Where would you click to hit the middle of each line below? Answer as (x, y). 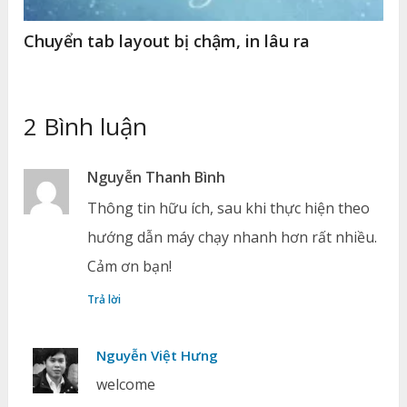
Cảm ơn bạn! (130, 266)
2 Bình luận (86, 126)
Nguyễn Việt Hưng (158, 355)
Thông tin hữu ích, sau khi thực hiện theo (229, 208)
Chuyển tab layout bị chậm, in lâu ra (167, 40)
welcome (126, 384)
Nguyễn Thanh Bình (157, 177)
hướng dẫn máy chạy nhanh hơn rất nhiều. (233, 237)
